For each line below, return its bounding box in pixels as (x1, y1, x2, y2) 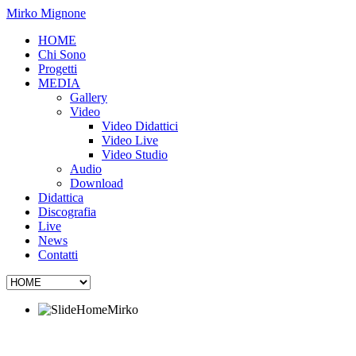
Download (70, 176, 123, 190)
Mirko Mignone (6, 6, 86, 20)
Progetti (38, 62, 77, 75)
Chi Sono (38, 48, 86, 61)
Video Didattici (102, 119, 178, 133)
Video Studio (102, 148, 168, 161)
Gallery (70, 91, 107, 104)
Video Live (102, 133, 158, 147)
